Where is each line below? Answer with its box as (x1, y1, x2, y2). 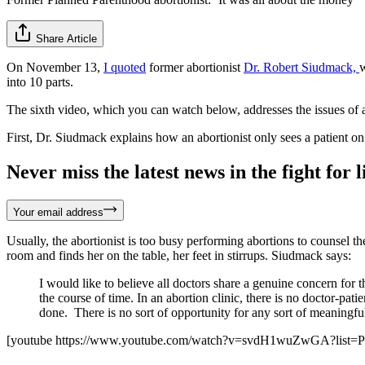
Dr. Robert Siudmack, (244, 59, 359, 74)
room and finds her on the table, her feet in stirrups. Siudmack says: (7, 248, 351, 262)
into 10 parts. (7, 74, 73, 89)
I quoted (103, 59, 146, 74)
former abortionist (146, 59, 244, 74)
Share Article (36, 32, 97, 45)
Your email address (13, 205, 103, 218)
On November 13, (7, 59, 103, 74)
